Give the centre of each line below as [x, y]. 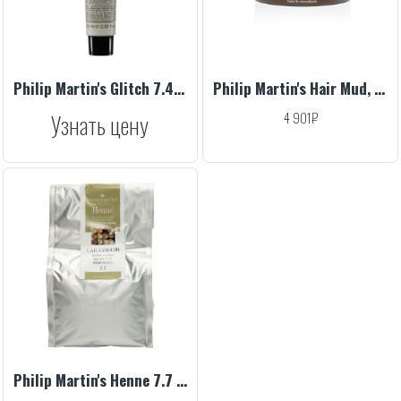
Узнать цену [100, 125]
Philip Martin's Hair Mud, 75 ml [380, 89]
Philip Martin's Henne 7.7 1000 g [181, 380]
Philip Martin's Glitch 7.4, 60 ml [179, 89]
